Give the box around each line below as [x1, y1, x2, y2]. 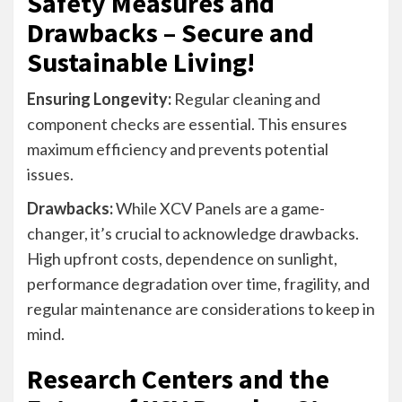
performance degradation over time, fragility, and [27, 273, 370, 293]
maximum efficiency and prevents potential [27, 138, 328, 159]
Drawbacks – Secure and [27, 14, 314, 49]
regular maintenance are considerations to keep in [27, 298, 375, 319]
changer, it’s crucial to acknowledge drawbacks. [27, 223, 359, 243]
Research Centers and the [27, 361, 329, 396]
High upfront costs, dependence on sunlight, [27, 248, 337, 268]
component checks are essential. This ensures [27, 113, 347, 134]
